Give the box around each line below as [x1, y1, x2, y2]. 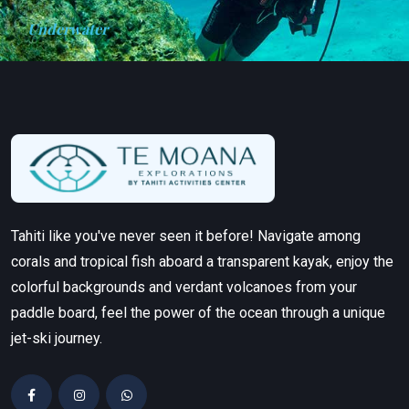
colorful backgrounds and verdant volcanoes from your [11, 278, 357, 296]
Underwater [27, 19, 108, 39]
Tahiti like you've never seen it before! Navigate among [11, 226, 361, 245]
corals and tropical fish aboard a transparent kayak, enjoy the [11, 252, 393, 270]
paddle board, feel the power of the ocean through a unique [11, 303, 385, 321]
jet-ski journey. [11, 329, 102, 347]
